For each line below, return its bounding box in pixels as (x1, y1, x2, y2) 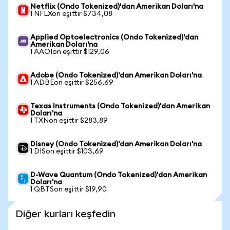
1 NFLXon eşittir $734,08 (30, 10, 112, 17)
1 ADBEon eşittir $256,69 (30, 79, 113, 86)
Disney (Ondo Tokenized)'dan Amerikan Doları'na (30, 141, 202, 148)
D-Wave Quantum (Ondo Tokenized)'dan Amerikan (30, 171, 207, 179)
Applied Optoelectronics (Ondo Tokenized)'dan (30, 34, 198, 41)
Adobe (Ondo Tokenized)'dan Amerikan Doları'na (30, 72, 202, 79)
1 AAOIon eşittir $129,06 (30, 48, 109, 55)
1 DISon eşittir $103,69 (30, 148, 104, 155)
